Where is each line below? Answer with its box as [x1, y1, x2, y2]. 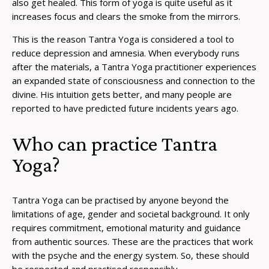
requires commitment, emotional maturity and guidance [12, 221, 241, 234]
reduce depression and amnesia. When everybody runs [12, 46, 240, 59]
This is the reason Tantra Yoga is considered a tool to [12, 32, 234, 45]
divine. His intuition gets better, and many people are [12, 88, 232, 100]
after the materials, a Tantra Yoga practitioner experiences [12, 60, 256, 73]
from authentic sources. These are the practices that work [12, 235, 253, 247]
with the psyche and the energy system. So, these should [12, 249, 249, 261]
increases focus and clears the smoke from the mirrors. [12, 10, 243, 22]
